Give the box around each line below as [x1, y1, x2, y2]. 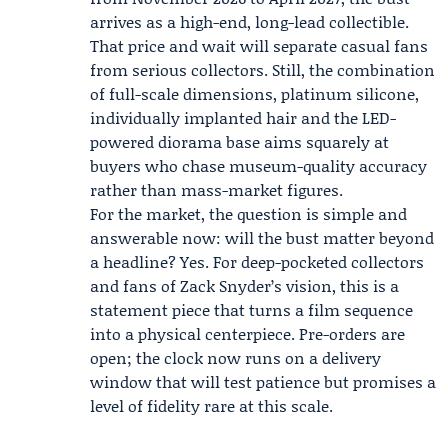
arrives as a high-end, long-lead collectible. [90, 10, 409, 33]
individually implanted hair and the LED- [90, 106, 396, 129]
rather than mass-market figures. [90, 178, 343, 201]
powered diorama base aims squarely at [90, 130, 389, 153]
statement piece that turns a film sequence [90, 298, 413, 321]
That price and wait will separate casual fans [90, 34, 428, 57]
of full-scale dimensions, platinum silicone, [90, 82, 419, 105]
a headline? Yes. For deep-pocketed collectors [90, 250, 424, 273]
